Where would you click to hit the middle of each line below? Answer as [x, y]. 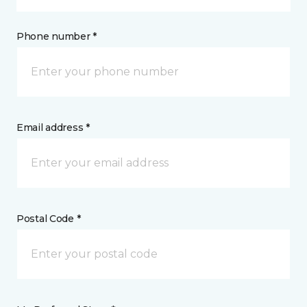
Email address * [53, 127]
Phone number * [57, 36]
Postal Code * [49, 218]
